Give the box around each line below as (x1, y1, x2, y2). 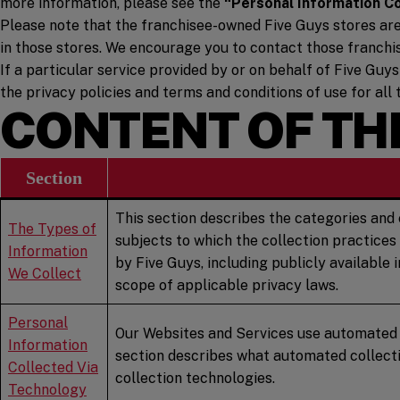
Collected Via (8, 358, 98, 376)
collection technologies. (115, 369, 275, 387)
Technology (8, 380, 87, 398)
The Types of (8, 220, 96, 237)
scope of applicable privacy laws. (115, 276, 338, 294)
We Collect (8, 264, 81, 282)
